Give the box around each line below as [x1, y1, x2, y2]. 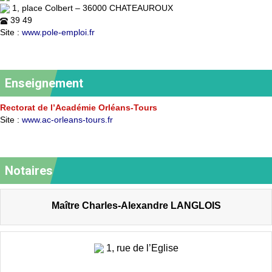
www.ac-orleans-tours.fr [22, 114, 115, 124]
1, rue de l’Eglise [106, 242, 178, 253]
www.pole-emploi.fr [22, 27, 97, 37]
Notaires [5, 163, 53, 178]
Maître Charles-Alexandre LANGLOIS [51, 199, 221, 211]
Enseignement [5, 75, 83, 90]
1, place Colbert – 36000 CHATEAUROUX [12, 2, 173, 13]
